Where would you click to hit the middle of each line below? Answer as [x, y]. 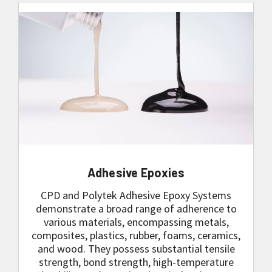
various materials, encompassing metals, [136, 222]
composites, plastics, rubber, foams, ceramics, [136, 235]
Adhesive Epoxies [136, 172]
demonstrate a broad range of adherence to [136, 209]
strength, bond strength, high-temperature [136, 262]
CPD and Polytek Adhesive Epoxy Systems [136, 195]
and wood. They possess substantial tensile [136, 249]
